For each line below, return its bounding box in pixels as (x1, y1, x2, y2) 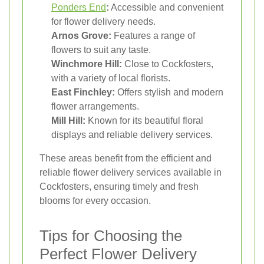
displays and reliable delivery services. (51, 130, 213, 140)
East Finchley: (51, 87, 115, 98)
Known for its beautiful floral (85, 115, 203, 126)
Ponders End (51, 2, 106, 13)
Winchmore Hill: (51, 59, 122, 70)
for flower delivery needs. (51, 16, 156, 27)
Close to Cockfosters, (122, 59, 213, 70)
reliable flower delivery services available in (39, 167, 222, 178)
